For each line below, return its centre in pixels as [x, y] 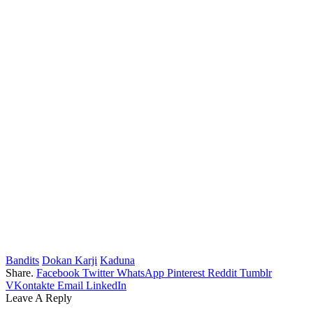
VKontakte [30, 286]
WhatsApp [140, 273]
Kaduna [117, 261]
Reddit [222, 273]
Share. [20, 273]
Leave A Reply [39, 298]
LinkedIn [106, 286]
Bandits [22, 261]
